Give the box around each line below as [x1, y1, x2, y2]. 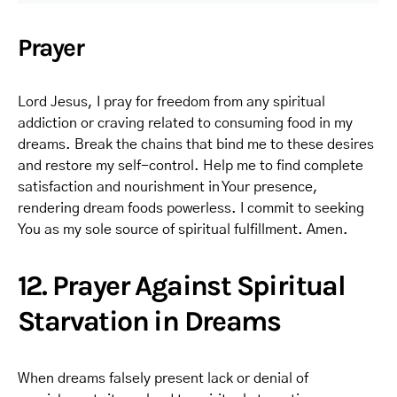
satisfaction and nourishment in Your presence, [18, 180, 318, 194]
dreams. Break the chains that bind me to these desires [18, 137, 374, 152]
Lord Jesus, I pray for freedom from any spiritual [18, 95, 325, 109]
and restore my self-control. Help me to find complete [18, 159, 363, 173]
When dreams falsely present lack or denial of [18, 371, 308, 385]
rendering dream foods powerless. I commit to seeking [18, 201, 364, 215]
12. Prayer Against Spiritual [18, 269, 346, 302]
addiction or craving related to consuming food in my [18, 116, 353, 130]
